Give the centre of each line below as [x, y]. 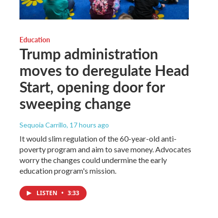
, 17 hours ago [88, 125]
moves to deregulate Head [104, 70]
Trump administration [89, 53]
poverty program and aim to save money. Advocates [105, 149]
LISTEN [48, 193]
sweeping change [75, 103]
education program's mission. [68, 170]
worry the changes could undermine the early [93, 160]
